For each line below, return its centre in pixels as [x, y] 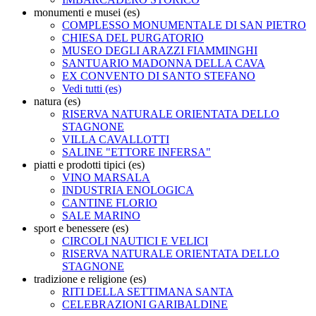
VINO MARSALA [106, 177]
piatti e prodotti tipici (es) [89, 164]
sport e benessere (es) [81, 228]
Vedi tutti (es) [92, 88]
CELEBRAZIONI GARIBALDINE [145, 304]
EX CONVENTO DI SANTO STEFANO [159, 75]
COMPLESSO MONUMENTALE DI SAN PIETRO [184, 25]
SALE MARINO [101, 215]
